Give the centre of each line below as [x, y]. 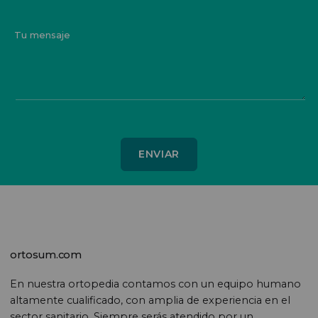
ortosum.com [46, 254]
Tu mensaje [42, 34]
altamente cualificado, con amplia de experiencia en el [150, 300]
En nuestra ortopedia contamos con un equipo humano [156, 284]
